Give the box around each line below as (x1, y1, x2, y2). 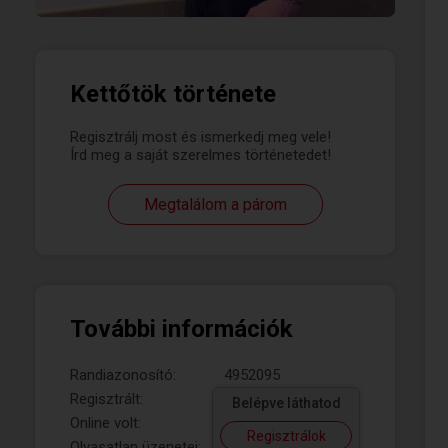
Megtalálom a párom (143, 195, 287, 214)
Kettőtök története (70, 80, 276, 108)
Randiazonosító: (70, 366, 176, 384)
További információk (70, 315, 293, 343)
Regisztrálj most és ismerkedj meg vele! (70, 128, 331, 146)
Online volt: (70, 414, 141, 432)
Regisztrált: (70, 390, 143, 408)
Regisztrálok (246, 428, 326, 444)
